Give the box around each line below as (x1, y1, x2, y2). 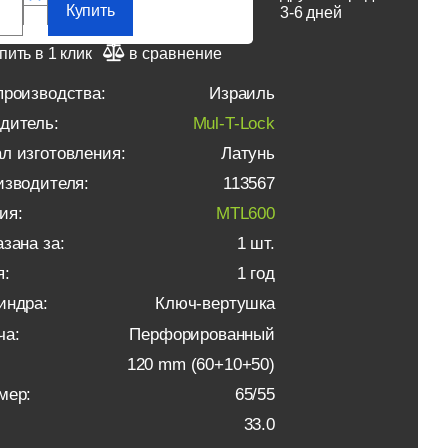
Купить (65, 2, 115, 20)
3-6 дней (280, 4, 342, 21)
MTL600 (215, 204, 275, 224)
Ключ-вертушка (155, 294, 275, 314)
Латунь (220, 144, 275, 164)
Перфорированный (129, 324, 275, 344)
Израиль (209, 84, 275, 103)
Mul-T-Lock (192, 114, 275, 134)
